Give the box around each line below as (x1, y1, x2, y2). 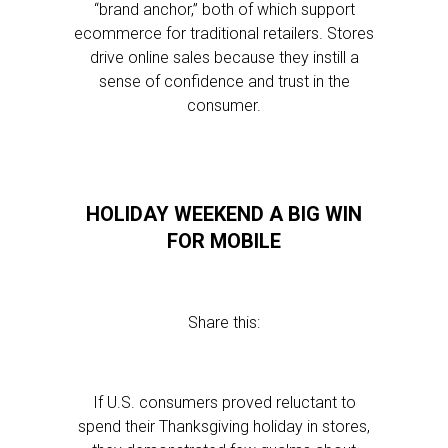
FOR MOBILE (167, 229, 281, 253)
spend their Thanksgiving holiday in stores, (78, 417, 370, 436)
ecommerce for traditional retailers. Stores (74, 24, 374, 43)
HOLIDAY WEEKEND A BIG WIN (86, 202, 362, 226)
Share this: (188, 313, 260, 332)
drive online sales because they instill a (89, 48, 359, 67)
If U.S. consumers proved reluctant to (92, 393, 356, 412)
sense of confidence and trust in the (98, 72, 350, 91)
